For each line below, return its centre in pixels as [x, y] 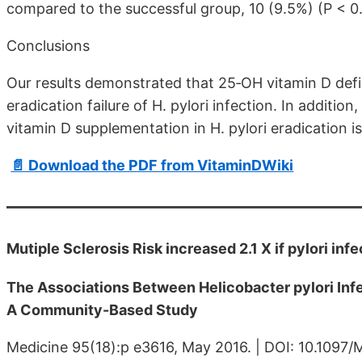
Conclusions [48, 45]
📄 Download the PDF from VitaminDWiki [152, 165]
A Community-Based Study [102, 309]
